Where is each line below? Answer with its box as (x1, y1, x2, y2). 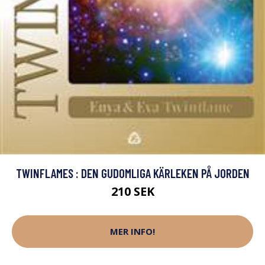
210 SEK (111, 183, 154, 199)
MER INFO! (110, 225, 155, 238)
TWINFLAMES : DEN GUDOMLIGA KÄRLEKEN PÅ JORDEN (15, 165, 250, 180)
